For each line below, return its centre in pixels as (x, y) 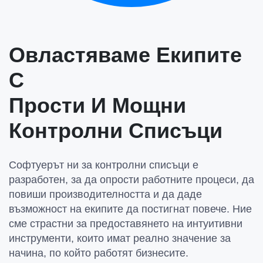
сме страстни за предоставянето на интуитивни (126, 224)
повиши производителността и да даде (105, 194)
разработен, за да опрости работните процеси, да (131, 180)
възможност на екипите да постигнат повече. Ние (130, 209)
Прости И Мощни (97, 105)
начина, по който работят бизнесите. (99, 253)
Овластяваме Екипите (125, 55)
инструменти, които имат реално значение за (120, 238)
